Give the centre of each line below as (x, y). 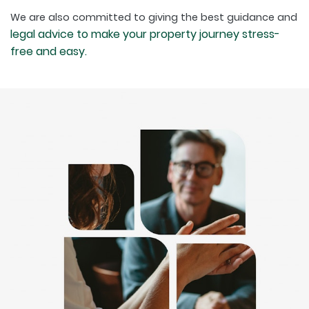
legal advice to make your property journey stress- (145, 34)
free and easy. (49, 51)
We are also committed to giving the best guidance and (154, 17)
